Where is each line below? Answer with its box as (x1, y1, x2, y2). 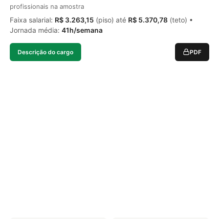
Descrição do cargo (18, 48, 73, 56)
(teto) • (168, 15, 193, 24)
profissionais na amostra (10, 2, 84, 10)
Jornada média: (10, 25, 62, 34)
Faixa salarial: (10, 15, 55, 24)
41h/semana (62, 25, 103, 34)
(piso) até (94, 15, 128, 24)
